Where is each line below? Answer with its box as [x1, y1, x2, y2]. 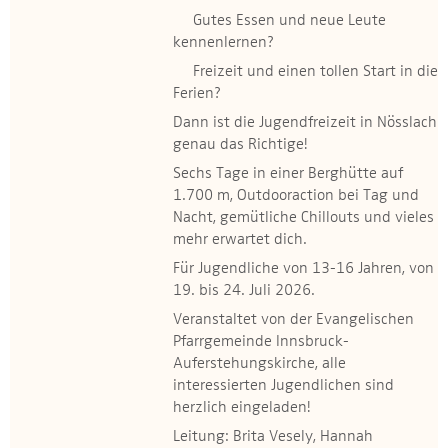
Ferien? [173, 86, 221, 102]
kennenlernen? [173, 35, 274, 51]
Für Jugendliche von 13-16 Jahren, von [173, 261, 434, 277]
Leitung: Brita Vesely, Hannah [173, 429, 373, 445]
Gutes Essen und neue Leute [173, 13, 386, 29]
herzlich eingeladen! [173, 400, 311, 416]
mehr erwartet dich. [173, 232, 307, 248]
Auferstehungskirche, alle [173, 356, 346, 372]
